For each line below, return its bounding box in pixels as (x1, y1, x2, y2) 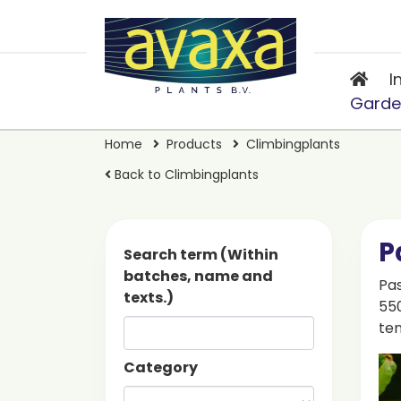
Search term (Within (124, 244, 278, 265)
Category (124, 357, 198, 378)
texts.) (124, 287, 174, 308)
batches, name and (124, 266, 273, 286)
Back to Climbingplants (111, 166, 259, 183)
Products (166, 135, 222, 153)
